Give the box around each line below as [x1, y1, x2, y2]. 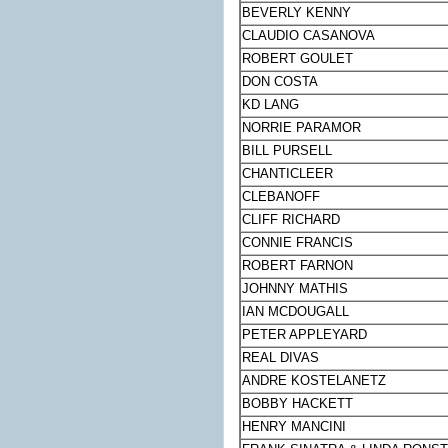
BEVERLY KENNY [242, 5, 352, 21]
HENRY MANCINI [242, 419, 347, 435]
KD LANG [242, 97, 300, 113]
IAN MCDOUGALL [242, 304, 350, 320]
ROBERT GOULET [242, 51, 354, 67]
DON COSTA [242, 74, 319, 90]
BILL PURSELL [242, 143, 333, 159]
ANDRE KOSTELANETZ [242, 373, 387, 389]
